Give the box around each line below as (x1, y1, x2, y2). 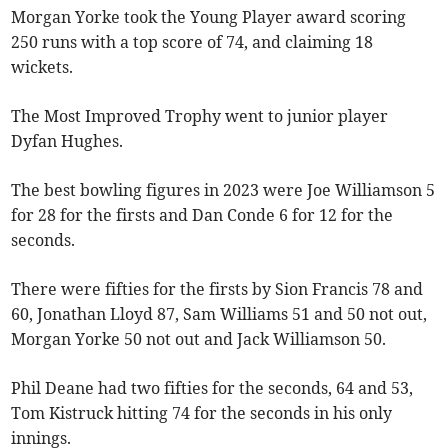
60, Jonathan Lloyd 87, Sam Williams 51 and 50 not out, (11, 303, 428, 324)
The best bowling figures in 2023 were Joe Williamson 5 (11, 179, 436, 200)
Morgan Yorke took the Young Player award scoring (11, 6, 407, 27)
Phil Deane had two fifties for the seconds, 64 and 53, (11, 377, 414, 398)
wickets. (11, 56, 74, 77)
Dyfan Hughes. (11, 130, 124, 151)
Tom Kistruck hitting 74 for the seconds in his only (11, 402, 393, 423)
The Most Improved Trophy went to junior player (11, 105, 389, 126)
